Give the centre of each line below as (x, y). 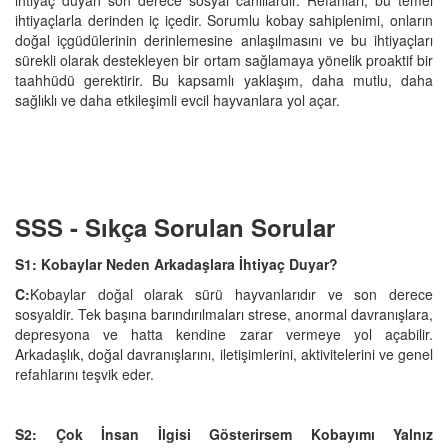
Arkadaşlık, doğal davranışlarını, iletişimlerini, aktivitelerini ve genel (224, 353)
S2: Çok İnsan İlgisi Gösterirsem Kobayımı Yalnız (224, 433)
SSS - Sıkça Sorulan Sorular (178, 226)
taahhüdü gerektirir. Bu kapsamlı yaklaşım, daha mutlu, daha (224, 79)
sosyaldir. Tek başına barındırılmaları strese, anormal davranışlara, (224, 313)
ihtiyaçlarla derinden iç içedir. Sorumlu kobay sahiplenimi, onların (224, 19)
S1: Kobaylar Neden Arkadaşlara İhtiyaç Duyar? (176, 263)
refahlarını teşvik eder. (84, 373)
